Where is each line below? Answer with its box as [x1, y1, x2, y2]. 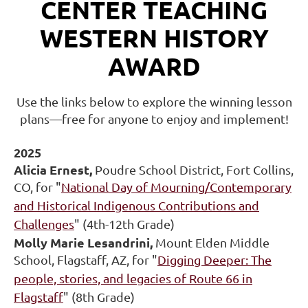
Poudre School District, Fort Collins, [92, 162, 294, 177]
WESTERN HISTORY [39, 23, 269, 54]
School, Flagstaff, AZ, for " [14, 252, 157, 267]
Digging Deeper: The [157, 252, 272, 267]
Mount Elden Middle [155, 235, 269, 250]
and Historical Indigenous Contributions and [14, 198, 259, 213]
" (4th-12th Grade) [74, 217, 175, 232]
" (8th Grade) [63, 289, 135, 305]
